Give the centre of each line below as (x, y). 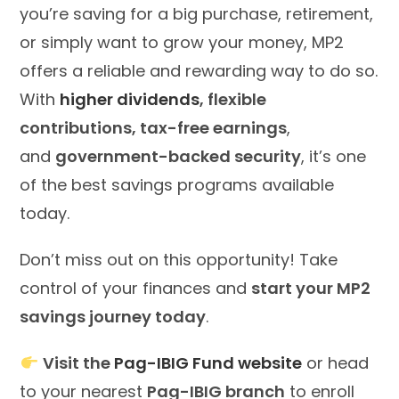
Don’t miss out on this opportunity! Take (179, 259)
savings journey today (113, 316)
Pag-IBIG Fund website (208, 362)
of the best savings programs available (177, 184)
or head (335, 362)
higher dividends (130, 99)
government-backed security (179, 156)
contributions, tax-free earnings (154, 127)
